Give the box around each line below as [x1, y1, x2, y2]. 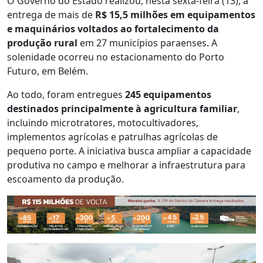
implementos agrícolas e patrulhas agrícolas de [7, 130, 218, 143]
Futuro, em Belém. [7, 64, 88, 77]
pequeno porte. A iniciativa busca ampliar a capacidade [7, 144, 251, 157]
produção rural [7, 36, 77, 49]
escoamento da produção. [7, 172, 124, 186]
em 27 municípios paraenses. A [77, 36, 217, 49]
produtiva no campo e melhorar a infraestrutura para [7, 158, 245, 171]
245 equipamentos [125, 87, 211, 101]
